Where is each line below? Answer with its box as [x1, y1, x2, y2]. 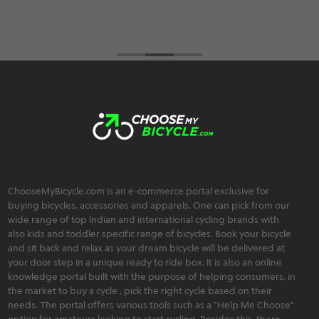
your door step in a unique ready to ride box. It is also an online [8, 256, 283, 268]
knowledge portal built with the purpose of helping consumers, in [8, 270, 296, 282]
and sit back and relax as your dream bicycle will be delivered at [8, 241, 286, 253]
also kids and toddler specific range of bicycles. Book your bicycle [8, 227, 292, 239]
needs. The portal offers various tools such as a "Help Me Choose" [8, 298, 295, 310]
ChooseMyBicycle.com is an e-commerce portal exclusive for [8, 184, 270, 197]
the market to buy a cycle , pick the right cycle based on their [8, 284, 273, 296]
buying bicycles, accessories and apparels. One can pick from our [8, 199, 291, 211]
